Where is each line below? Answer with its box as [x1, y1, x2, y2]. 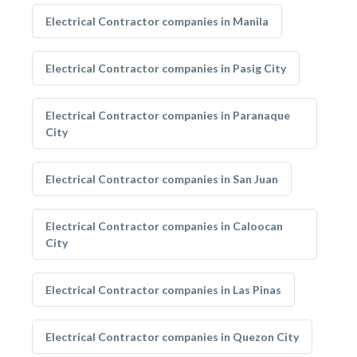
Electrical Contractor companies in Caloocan [45, 219, 283, 233]
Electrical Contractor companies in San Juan [45, 172, 278, 186]
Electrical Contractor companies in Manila [45, 14, 269, 28]
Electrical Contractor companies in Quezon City [45, 330, 299, 343]
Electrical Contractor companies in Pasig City [45, 61, 286, 75]
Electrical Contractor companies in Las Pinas [45, 283, 281, 296]
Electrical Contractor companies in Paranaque [45, 108, 290, 122]
